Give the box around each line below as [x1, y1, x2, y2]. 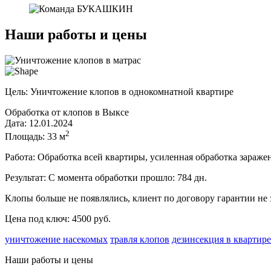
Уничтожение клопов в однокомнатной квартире [30, 86, 233, 97]
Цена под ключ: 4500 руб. [5, 214, 111, 224]
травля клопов [110, 234, 169, 245]
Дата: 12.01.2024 [5, 117, 73, 128]
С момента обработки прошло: [48, 172, 177, 183]
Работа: [5, 152, 35, 163]
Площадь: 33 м [5, 131, 65, 142]
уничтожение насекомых [5, 234, 108, 245]
